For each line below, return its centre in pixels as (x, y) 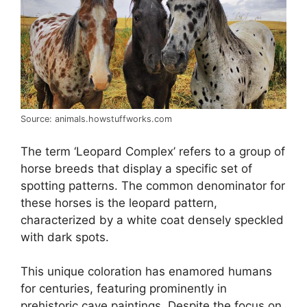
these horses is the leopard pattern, (119, 202)
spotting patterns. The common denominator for (153, 185)
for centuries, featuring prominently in (124, 289)
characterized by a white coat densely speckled (152, 220)
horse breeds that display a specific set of (136, 168)
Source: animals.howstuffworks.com (96, 119)
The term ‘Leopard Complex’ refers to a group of (153, 151)
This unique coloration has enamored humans (146, 272)
